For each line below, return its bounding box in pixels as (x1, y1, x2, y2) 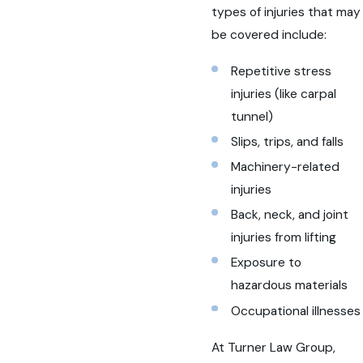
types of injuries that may (211, 3, 361, 20)
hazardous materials (230, 277, 348, 294)
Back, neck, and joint (230, 207, 348, 224)
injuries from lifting (230, 229, 336, 246)
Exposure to (230, 254, 301, 271)
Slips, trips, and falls (230, 134, 344, 151)
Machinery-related (230, 159, 340, 176)
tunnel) (230, 109, 273, 126)
